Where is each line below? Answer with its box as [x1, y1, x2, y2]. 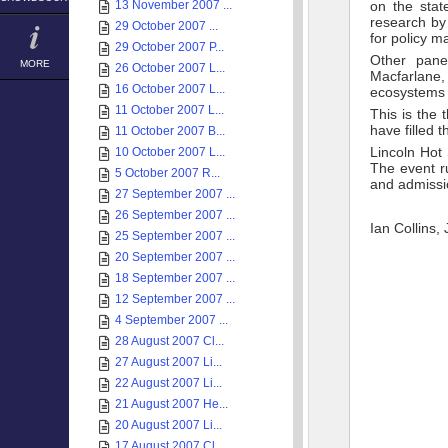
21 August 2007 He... [115, 397, 228, 411]
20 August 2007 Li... [115, 418, 222, 432]
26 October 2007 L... [115, 61, 225, 75]
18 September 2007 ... [115, 271, 235, 285]
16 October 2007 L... [115, 82, 225, 96]
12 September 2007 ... [115, 292, 235, 306]
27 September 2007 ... [115, 187, 235, 201]
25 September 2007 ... [115, 229, 235, 243]
